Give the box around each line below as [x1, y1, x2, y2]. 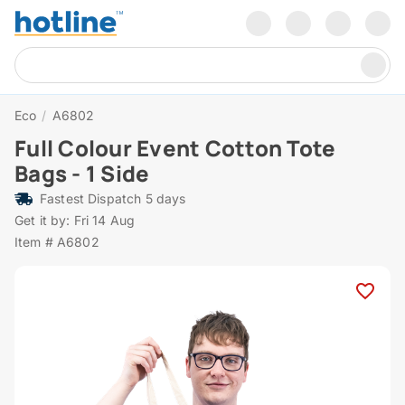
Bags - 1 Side [14, 158, 150, 189]
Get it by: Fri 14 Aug [14, 212, 136, 229]
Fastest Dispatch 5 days [40, 191, 186, 207]
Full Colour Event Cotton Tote [14, 133, 336, 164]
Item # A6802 [14, 234, 99, 250]
